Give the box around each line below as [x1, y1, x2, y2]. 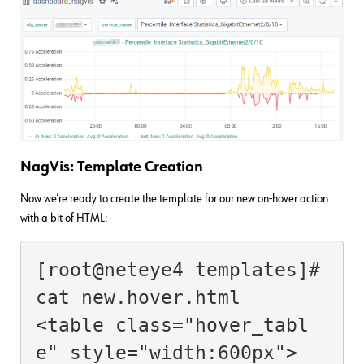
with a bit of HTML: [20, 212, 107, 225]
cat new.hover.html [35, 286, 240, 308]
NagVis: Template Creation [20, 159, 203, 175]
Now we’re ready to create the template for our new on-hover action [20, 193, 328, 206]
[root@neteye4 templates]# [35, 258, 320, 280]
